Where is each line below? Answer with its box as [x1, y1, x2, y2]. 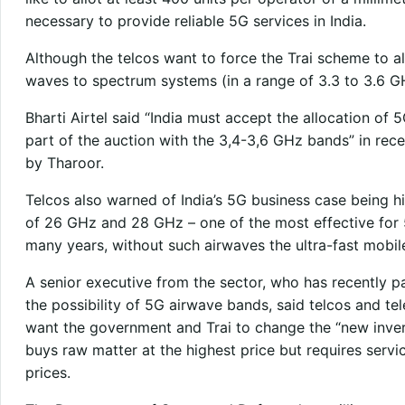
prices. [24, 363, 71, 381]
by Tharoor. [24, 153, 104, 172]
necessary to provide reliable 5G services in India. [24, 11, 366, 30]
